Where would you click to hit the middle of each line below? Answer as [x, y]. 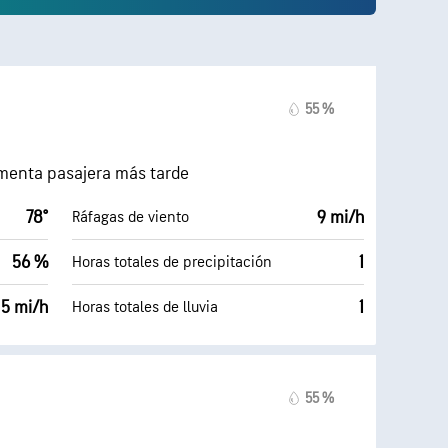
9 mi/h [340, 217]
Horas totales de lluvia [145, 307]
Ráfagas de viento [130, 217]
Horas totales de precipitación [172, 262]
